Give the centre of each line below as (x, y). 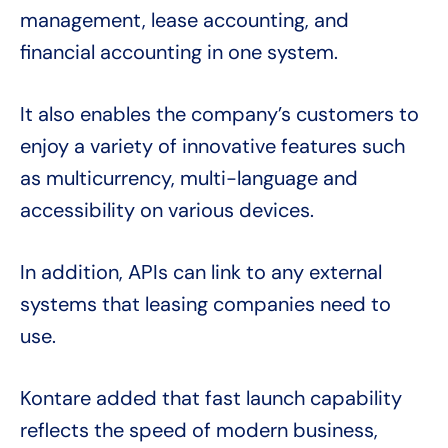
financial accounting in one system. (179, 52)
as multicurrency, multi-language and (189, 178)
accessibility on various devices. (167, 210)
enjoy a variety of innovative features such (212, 146)
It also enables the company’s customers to (219, 114)
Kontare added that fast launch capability (211, 398)
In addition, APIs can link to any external (201, 272)
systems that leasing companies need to (205, 304)
